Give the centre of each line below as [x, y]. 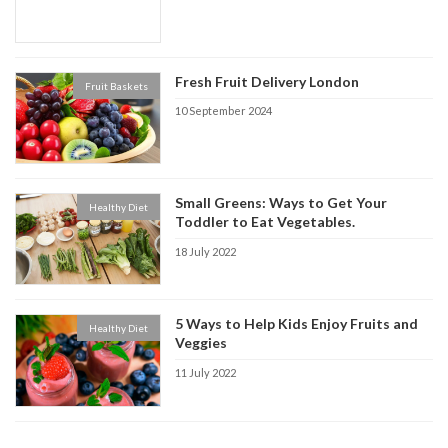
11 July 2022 [206, 372]
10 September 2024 [224, 111]
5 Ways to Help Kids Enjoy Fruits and [297, 324]
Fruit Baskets [117, 85]
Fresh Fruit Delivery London [267, 81]
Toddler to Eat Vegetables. [265, 222]
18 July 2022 [206, 251]
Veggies [201, 343]
